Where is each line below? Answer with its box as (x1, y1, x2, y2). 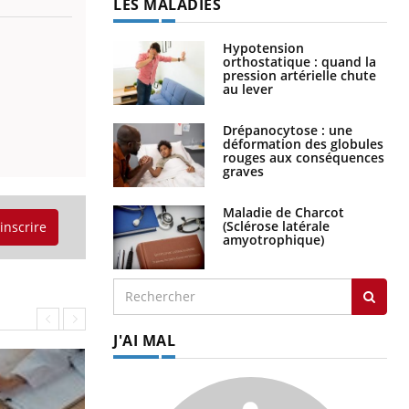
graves (223, 162, 264, 180)
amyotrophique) (223, 230, 324, 248)
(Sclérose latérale (223, 216, 330, 235)
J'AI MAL (113, 330, 175, 351)
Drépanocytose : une (223, 121, 352, 139)
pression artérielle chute (223, 66, 376, 84)
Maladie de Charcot (223, 203, 344, 221)
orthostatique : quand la (223, 52, 376, 70)
